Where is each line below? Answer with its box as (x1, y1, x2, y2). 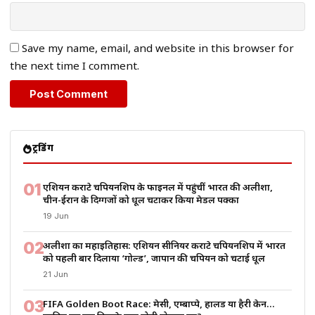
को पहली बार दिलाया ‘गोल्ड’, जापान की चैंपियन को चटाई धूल (43, 253, 265, 266)
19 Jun (43, 211, 69, 221)
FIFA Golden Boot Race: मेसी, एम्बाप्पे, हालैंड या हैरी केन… (43, 299, 275, 311)
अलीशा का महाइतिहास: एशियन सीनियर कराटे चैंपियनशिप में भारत (43, 240, 285, 253)
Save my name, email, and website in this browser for (22, 42, 294, 57)
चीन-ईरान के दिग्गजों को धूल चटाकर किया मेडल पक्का (43, 195, 239, 207)
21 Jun (43, 269, 68, 280)
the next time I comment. (10, 60, 139, 75)
